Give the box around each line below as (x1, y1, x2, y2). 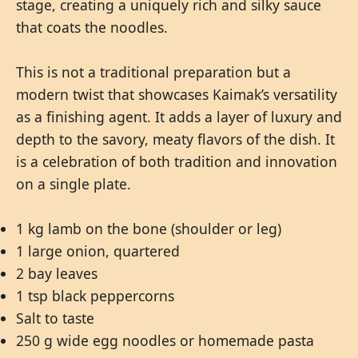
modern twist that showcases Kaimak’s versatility (16, 85, 337, 105)
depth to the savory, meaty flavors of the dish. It (16, 129, 335, 149)
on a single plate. (16, 174, 131, 194)
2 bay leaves (16, 264, 97, 284)
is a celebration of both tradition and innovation (16, 152, 337, 172)
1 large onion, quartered (16, 241, 180, 261)
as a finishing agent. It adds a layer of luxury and (16, 107, 342, 127)
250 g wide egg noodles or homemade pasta (16, 331, 314, 351)
